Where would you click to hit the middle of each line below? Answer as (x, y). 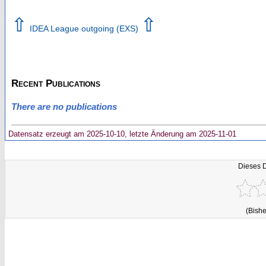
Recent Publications (56, 83)
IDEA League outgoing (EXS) (84, 28)
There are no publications (64, 107)
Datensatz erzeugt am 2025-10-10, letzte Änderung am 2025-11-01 (121, 134)
